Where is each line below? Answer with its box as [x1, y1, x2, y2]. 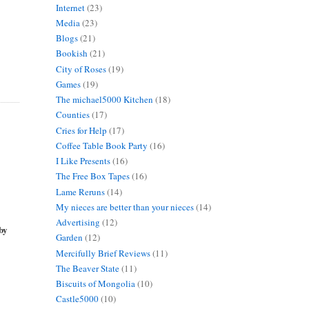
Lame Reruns [55, 185, 105, 198]
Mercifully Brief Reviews [55, 246, 150, 259]
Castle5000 [55, 292, 99, 306]
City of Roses [55, 62, 106, 75]
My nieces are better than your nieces [55, 200, 194, 213]
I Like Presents [55, 154, 110, 168]
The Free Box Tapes [55, 170, 130, 183]
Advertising [55, 216, 100, 229]
